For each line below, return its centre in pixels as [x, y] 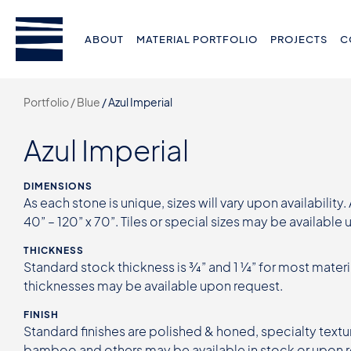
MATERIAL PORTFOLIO [197, 39]
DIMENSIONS [58, 186]
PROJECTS [299, 39]
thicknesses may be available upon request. [153, 286]
